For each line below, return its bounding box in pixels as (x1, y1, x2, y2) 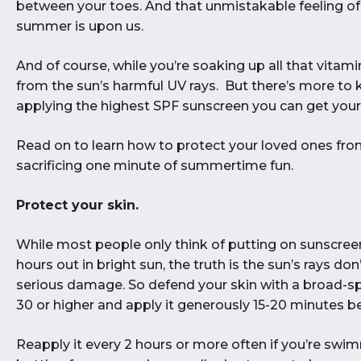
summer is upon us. (16, 19, 143, 34)
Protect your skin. (16, 197, 139, 213)
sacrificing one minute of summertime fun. (16, 158, 293, 173)
